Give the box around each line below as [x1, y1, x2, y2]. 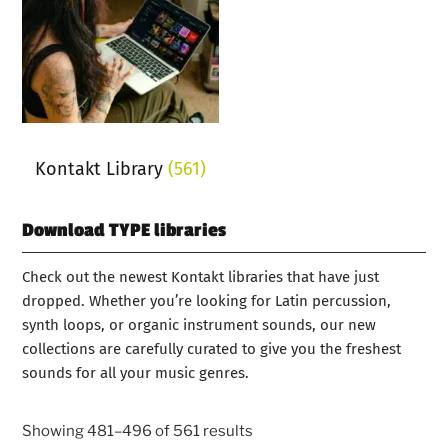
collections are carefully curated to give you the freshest [22, 340, 402, 359]
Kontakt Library [35, 157, 169, 180]
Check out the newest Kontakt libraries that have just [22, 268, 380, 287]
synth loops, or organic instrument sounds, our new [22, 316, 377, 335]
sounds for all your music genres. [22, 364, 250, 383]
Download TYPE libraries [22, 219, 227, 242]
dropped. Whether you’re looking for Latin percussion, [22, 292, 392, 311]
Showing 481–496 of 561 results [22, 421, 254, 440]
